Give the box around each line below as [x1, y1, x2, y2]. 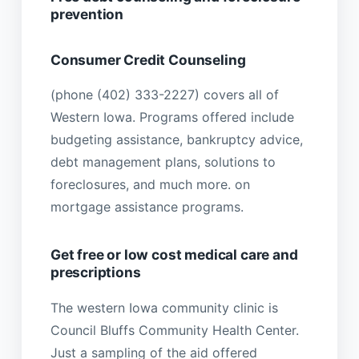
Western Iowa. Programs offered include [50, 109, 294, 126]
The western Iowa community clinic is [50, 299, 278, 316]
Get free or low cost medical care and [50, 246, 298, 264]
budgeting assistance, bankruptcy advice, [50, 131, 303, 148]
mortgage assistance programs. [50, 199, 244, 216]
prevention [50, 5, 124, 22]
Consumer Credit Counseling [50, 50, 246, 68]
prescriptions [50, 264, 141, 281]
